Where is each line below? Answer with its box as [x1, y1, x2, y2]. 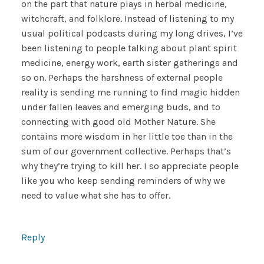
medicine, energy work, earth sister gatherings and [21, 57, 238, 69]
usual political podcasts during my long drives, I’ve [21, 28, 243, 39]
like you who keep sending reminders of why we [21, 175, 225, 187]
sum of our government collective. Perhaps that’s [21, 146, 231, 157]
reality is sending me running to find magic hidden [21, 87, 240, 98]
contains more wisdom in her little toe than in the [21, 131, 233, 143]
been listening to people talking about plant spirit [21, 42, 237, 54]
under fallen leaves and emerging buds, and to [21, 101, 220, 113]
